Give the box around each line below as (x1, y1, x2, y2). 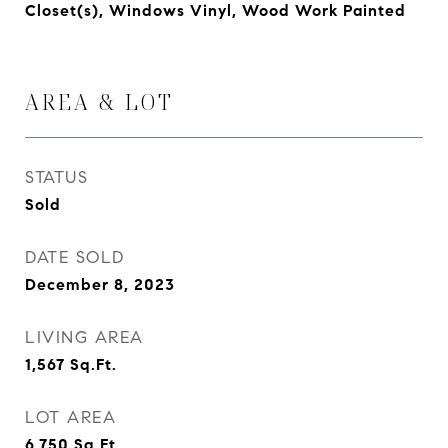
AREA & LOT (25, 88, 174, 116)
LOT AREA (25, 407, 116, 428)
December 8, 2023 (25, 275, 175, 294)
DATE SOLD (25, 247, 125, 268)
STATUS (25, 167, 88, 188)
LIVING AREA (25, 327, 144, 348)
